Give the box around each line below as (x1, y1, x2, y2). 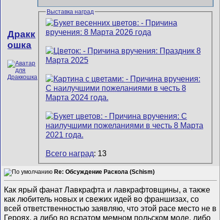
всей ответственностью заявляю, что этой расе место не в (4, 203, 217, 213)
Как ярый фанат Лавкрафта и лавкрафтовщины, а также (4, 185, 211, 194)
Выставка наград (46, 8, 94, 16)
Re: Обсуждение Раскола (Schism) (54, 168, 155, 176)
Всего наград (45, 148, 94, 158)
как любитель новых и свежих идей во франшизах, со (4, 194, 199, 203)
